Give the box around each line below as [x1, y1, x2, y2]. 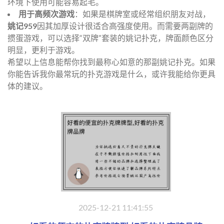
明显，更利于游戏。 [7, 44, 79, 54]
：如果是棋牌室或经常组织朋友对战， [74, 8, 210, 18]
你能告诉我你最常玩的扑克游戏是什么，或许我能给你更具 [7, 68, 215, 78]
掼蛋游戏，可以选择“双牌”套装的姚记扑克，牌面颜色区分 [7, 32, 213, 42]
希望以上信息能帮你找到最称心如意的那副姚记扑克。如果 [7, 56, 215, 66]
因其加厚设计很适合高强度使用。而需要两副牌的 [37, 20, 213, 30]
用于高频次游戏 [18, 8, 74, 18]
